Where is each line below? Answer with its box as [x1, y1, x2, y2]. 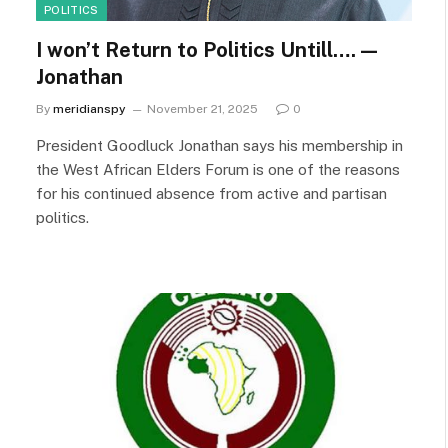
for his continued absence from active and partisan [36, 184, 387, 202]
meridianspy [53, 101, 126, 116]
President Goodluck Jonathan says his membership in [36, 136, 403, 154]
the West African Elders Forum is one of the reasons [36, 160, 400, 178]
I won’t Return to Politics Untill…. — [36, 37, 377, 62]
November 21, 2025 [147, 101, 258, 116]
